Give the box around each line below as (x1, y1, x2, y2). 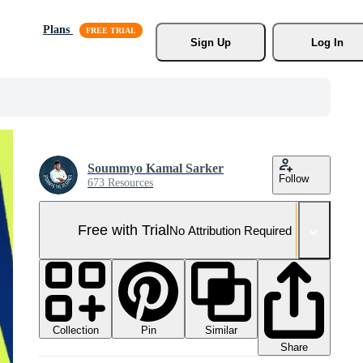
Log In (310, 36, 344, 49)
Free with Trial (78, 221, 169, 238)
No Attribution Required (169, 223, 292, 237)
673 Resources (88, 177, 153, 189)
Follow (279, 173, 309, 185)
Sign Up (190, 36, 231, 49)
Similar (205, 324, 237, 336)
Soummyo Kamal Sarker (88, 161, 224, 175)
